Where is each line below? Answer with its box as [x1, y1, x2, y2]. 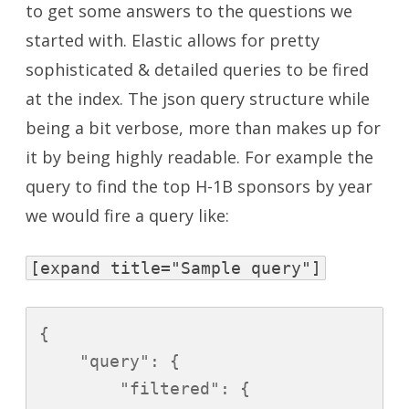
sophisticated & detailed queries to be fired [26, 58, 369, 81]
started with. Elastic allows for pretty [26, 29, 320, 52]
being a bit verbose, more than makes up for [26, 117, 381, 140]
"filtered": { [39, 379, 250, 399]
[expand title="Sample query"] [30, 258, 321, 278]
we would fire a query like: [26, 204, 229, 227]
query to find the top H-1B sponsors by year [26, 175, 372, 198]
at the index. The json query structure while [26, 88, 370, 110]
